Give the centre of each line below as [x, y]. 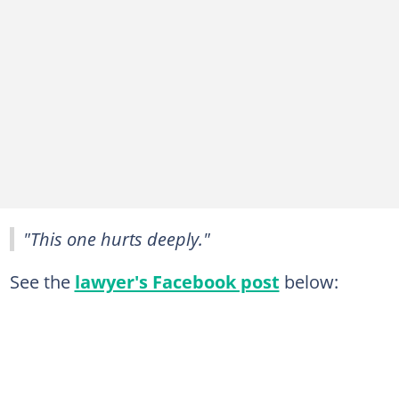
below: [309, 281]
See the [42, 281]
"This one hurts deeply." [117, 238]
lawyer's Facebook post [177, 281]
